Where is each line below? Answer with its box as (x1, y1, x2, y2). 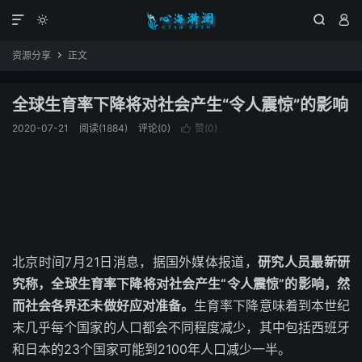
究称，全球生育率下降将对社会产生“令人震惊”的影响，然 (12, 276, 350, 292)
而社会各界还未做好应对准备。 (12, 297, 195, 314)
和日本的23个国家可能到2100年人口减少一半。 (12, 341, 291, 357)
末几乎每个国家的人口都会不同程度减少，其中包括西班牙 (12, 319, 350, 335)
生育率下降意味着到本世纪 (194, 297, 351, 314)
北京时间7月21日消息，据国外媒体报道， (12, 254, 259, 270)
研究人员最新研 (258, 254, 351, 270)
